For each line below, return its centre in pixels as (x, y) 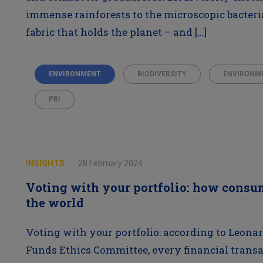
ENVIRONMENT (75, 74)
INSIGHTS (46, 163)
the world (55, 203)
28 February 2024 (110, 163)
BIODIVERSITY (162, 74)
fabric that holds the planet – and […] (116, 32)
